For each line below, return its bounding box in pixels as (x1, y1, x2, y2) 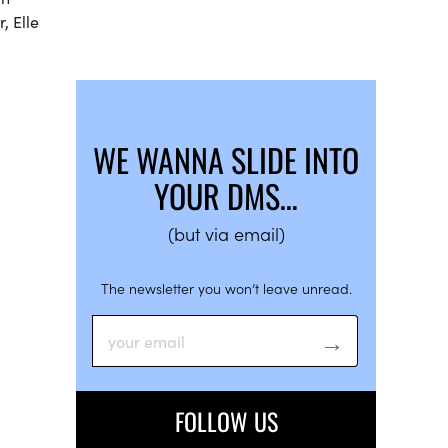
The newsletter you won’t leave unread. (100, 277, 352, 298)
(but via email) (167, 220, 285, 246)
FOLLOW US (174, 402, 278, 439)
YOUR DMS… (154, 171, 298, 219)
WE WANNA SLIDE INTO (93, 135, 359, 183)
